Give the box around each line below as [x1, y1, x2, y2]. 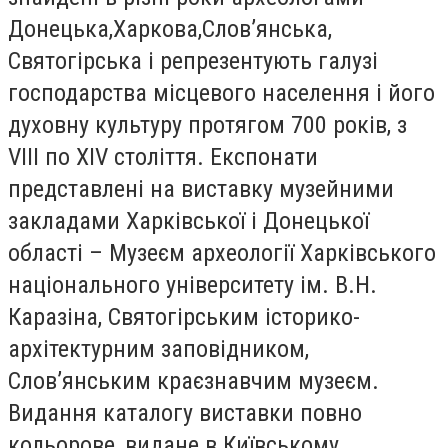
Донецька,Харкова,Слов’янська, [8, 14, 332, 43]
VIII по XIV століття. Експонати [8, 142, 318, 171]
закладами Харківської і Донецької [8, 206, 369, 235]
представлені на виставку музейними [8, 174, 394, 203]
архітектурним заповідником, [8, 334, 309, 363]
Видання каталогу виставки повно [8, 398, 362, 427]
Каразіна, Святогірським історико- [8, 302, 360, 331]
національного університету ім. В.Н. [8, 270, 377, 299]
